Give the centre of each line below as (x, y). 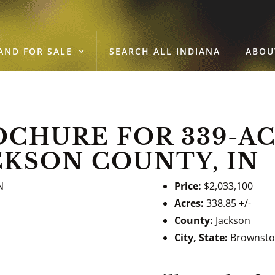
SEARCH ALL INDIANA (165, 51)
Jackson (233, 220)
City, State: (201, 238)
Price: (188, 186)
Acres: (189, 203)
